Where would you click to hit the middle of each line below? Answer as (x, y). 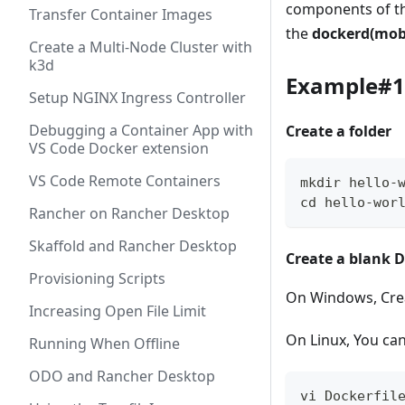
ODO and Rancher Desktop (122, 376)
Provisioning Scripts (97, 278)
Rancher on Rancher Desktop (129, 213)
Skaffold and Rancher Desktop (133, 246)
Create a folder (339, 132)
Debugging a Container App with (141, 130)
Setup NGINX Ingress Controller (137, 98)
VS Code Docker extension (119, 148)
